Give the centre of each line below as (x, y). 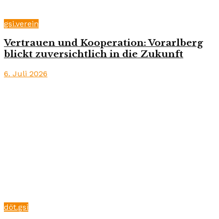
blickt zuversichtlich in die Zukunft (94, 54)
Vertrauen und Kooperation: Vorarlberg (103, 43)
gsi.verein (21, 23)
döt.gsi (16, 207)
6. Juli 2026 (26, 74)
